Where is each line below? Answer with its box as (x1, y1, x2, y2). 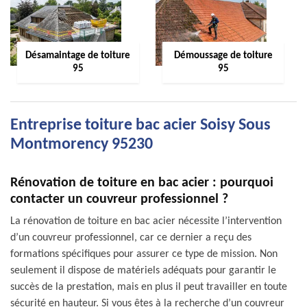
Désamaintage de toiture (25, 51, 131, 61)
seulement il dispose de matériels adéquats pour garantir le (10, 265, 276, 276)
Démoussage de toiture (173, 51, 273, 61)
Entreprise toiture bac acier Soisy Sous (10, 117, 271, 134)
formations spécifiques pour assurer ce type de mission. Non (10, 249, 278, 260)
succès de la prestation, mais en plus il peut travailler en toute (10, 282, 287, 293)
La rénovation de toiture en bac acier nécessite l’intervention (10, 216, 282, 227)
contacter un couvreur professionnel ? (10, 193, 228, 206)
